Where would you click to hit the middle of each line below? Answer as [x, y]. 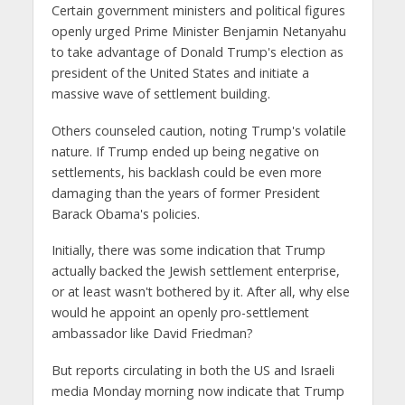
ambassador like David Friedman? [152, 334]
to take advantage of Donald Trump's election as [197, 52]
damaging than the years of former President [185, 193]
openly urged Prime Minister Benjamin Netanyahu [198, 31]
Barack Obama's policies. [125, 213]
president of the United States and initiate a [180, 72]
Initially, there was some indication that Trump [188, 250]
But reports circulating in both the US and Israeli [193, 371]
